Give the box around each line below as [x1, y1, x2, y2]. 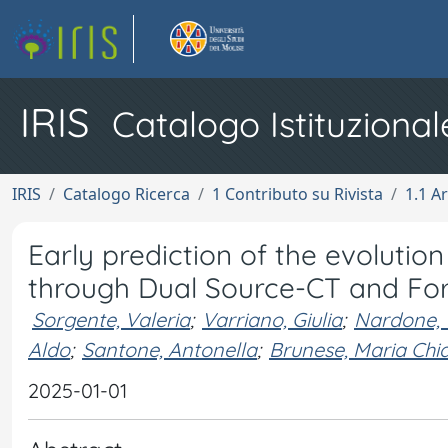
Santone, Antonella [82, 336, 257, 362]
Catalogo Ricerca [63, 183, 190, 205]
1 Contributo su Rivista [212, 183, 383, 205]
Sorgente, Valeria [32, 307, 190, 332]
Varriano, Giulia [202, 307, 342, 332]
